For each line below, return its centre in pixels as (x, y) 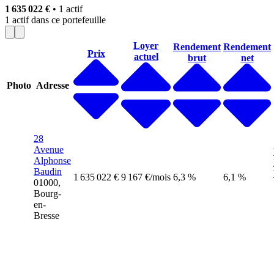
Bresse (46, 215)
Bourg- (47, 193)
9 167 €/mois (146, 177)
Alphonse (52, 160)
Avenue (49, 149)
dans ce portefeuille (68, 20)
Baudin (48, 171)
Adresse (52, 85)
